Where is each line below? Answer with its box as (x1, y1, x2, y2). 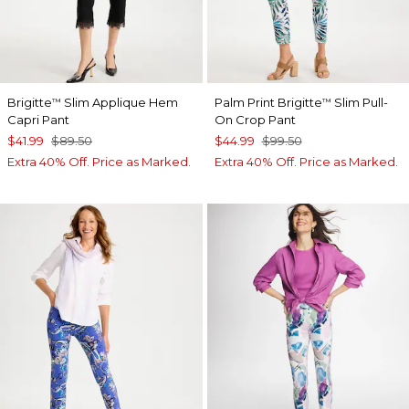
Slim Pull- (330, 95, 388, 110)
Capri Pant (7, 112, 69, 128)
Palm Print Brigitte (214, 95, 322, 110)
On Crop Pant (214, 112, 296, 128)
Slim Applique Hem (61, 95, 178, 110)
